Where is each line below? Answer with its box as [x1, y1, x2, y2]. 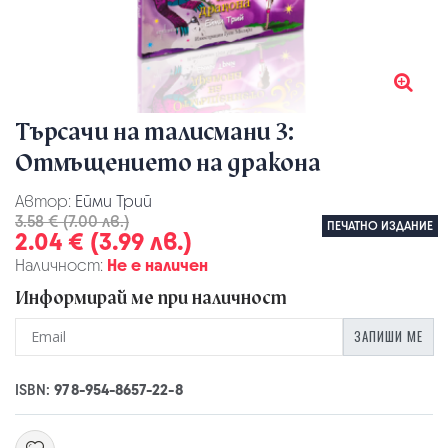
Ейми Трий [75, 190, 152, 212]
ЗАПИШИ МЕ [354, 326, 423, 347]
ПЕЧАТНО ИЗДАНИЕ [327, 217, 434, 234]
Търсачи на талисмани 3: [15, 114, 294, 149]
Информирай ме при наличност [15, 284, 287, 311]
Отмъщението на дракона [15, 145, 321, 180]
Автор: [15, 190, 75, 212]
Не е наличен [107, 254, 208, 276]
